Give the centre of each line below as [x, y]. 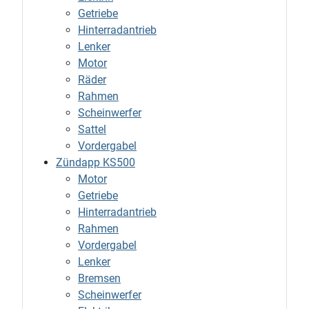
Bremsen [99, 279]
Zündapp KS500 [96, 163]
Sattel [92, 130]
